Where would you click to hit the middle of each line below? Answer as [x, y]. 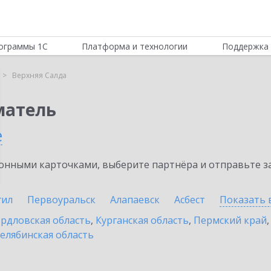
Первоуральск [61, 200]
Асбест [190, 200]
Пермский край [230, 220]
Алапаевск [135, 200]
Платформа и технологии [135, 46]
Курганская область [142, 220]
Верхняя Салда [39, 75]
